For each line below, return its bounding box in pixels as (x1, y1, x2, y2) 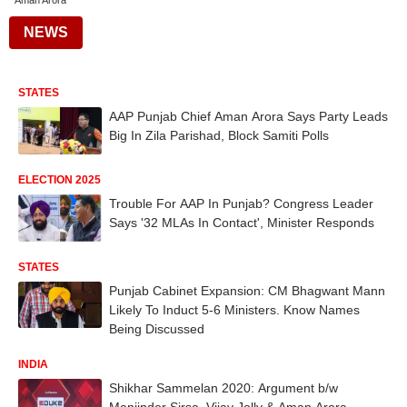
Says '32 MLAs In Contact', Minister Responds (109, 214, 374, 230)
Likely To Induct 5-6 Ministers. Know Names (109, 302, 360, 317)
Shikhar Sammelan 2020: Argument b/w (109, 380, 338, 395)
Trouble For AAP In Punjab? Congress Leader (109, 195, 373, 211)
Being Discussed (109, 321, 204, 336)
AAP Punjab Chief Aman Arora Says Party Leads (109, 109, 388, 124)
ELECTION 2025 (18, 173, 101, 186)
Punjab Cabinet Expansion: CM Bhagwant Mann (109, 283, 385, 298)
